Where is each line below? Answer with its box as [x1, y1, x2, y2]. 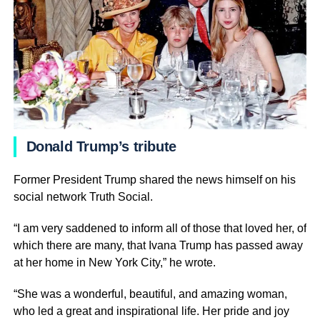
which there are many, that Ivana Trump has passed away [13, 239, 303, 251]
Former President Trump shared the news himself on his [13, 173, 296, 186]
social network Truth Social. [13, 190, 153, 203]
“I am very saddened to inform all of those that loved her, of [13, 221, 306, 234]
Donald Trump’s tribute [26, 138, 176, 154]
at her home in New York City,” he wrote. [13, 256, 216, 269]
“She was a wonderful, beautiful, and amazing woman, [13, 287, 287, 300]
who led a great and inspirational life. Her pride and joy [13, 304, 289, 317]
